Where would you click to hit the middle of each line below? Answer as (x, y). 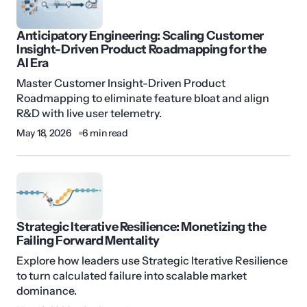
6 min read (105, 133)
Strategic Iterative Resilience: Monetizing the (142, 227)
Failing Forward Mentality (88, 241)
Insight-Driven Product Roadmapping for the (142, 50)
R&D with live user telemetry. (89, 113)
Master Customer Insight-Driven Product (121, 83)
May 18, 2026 (44, 133)
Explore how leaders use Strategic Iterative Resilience (152, 261)
